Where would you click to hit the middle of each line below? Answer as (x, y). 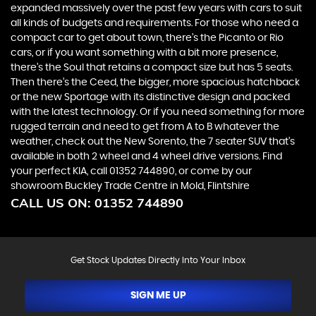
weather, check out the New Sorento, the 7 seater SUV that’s (153, 142)
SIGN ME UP (158, 296)
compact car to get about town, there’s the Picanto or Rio (147, 38)
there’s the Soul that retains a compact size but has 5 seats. (152, 68)
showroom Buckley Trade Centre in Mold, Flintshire (130, 186)
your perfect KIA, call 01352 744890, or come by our (131, 171)
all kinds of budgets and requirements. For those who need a (154, 23)
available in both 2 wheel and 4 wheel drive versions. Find (146, 157)
